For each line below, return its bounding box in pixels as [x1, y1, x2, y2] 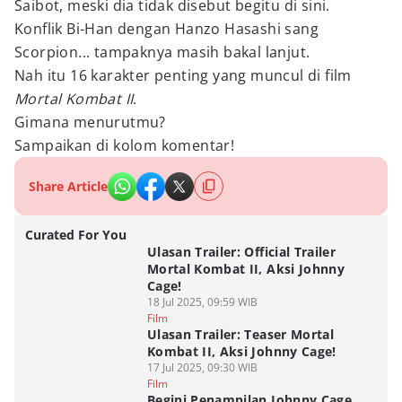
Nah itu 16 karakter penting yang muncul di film [14, 66, 352, 85]
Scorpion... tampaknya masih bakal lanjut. [14, 42, 310, 62]
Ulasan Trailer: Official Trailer [146, 243, 336, 260]
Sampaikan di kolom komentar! [14, 135, 235, 155]
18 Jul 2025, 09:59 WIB [146, 294, 258, 310]
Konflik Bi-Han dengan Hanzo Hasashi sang [14, 19, 319, 39]
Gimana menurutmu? [14, 112, 166, 132]
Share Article [29, 178, 108, 195]
